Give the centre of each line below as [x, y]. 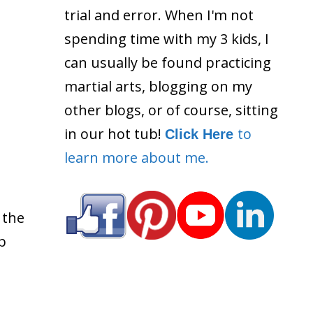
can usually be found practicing [168, 62]
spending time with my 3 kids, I [167, 38]
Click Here [201, 134]
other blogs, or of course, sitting [171, 110]
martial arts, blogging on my [158, 86]
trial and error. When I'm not [159, 15]
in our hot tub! [115, 133]
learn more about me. [137, 157]
